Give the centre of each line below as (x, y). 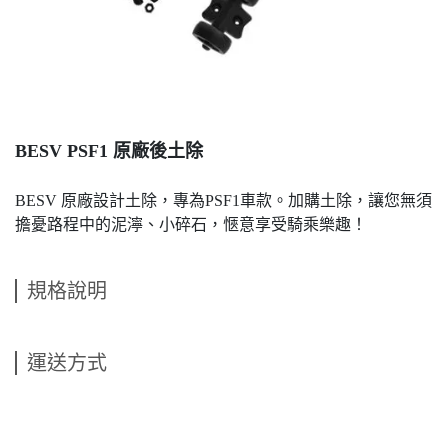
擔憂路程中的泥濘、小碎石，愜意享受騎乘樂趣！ (191, 224)
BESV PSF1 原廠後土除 (109, 151)
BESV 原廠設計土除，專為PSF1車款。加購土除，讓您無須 (223, 200)
